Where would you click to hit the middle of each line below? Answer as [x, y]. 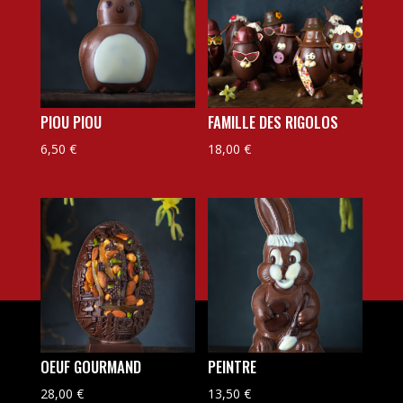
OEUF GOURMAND [90, 367]
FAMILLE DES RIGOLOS [273, 122]
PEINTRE [233, 367]
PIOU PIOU [71, 122]
